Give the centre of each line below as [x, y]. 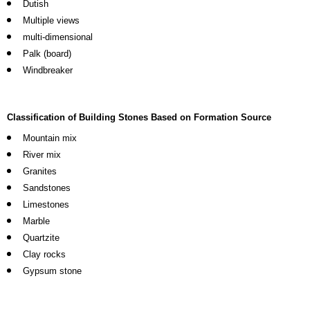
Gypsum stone [52, 271]
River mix [42, 155]
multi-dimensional [58, 37]
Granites [40, 172]
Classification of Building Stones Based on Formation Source [139, 118]
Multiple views [51, 21]
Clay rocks [44, 255]
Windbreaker [48, 71]
